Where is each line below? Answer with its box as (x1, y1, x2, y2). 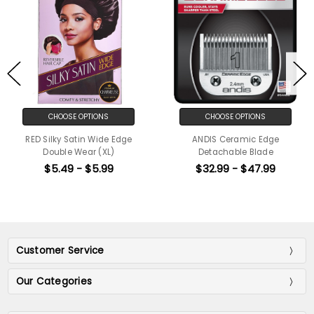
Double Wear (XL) (43, 146, 114, 158)
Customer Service (15, 244, 104, 258)
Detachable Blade (198, 146, 273, 158)
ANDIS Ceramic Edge (191, 134, 280, 146)
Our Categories (15, 275, 93, 289)
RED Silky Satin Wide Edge (25, 134, 132, 146)
